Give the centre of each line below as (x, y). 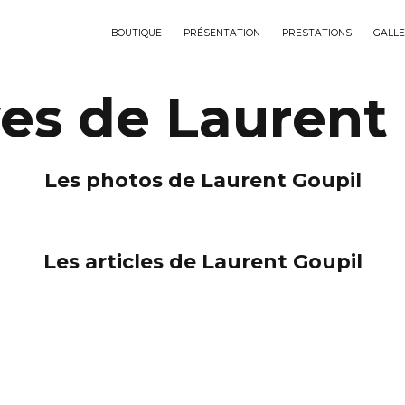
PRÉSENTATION (222, 33)
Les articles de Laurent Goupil (202, 262)
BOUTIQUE (137, 33)
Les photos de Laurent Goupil (202, 180)
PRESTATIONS (317, 33)
